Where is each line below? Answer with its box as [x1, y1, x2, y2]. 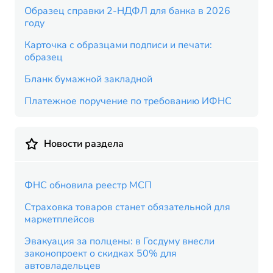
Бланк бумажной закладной [24, 73, 152, 86]
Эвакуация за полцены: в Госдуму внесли [24, 235, 214, 248]
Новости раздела [44, 137, 124, 151]
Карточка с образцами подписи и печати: [24, 38, 212, 52]
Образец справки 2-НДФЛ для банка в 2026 [24, 4, 230, 18]
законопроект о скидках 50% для [24, 247, 177, 260]
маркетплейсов [24, 213, 94, 226]
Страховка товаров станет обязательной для [24, 200, 230, 214]
